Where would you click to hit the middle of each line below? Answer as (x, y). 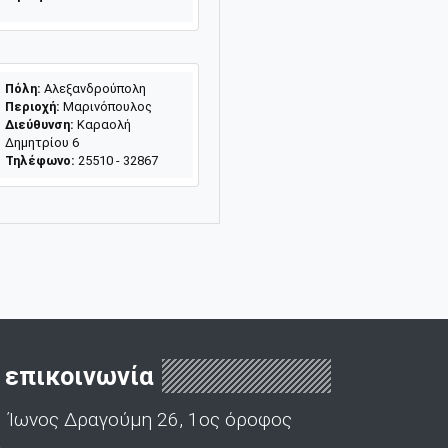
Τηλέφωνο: (39, 160)
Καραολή (102, 124)
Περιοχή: (32, 106)
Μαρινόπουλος (105, 106)
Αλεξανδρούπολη (93, 88)
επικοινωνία (79, 375)
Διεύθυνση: (39, 124)
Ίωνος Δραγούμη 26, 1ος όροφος (147, 419)
